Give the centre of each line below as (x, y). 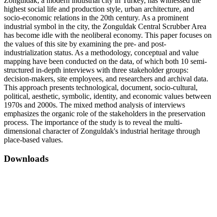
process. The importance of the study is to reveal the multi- (93, 123)
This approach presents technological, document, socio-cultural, (101, 88)
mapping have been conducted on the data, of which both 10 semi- (105, 62)
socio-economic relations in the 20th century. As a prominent (96, 18)
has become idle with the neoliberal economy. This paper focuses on (108, 35)
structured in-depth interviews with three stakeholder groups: (96, 70)
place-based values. (33, 140)
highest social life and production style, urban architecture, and (99, 9)
